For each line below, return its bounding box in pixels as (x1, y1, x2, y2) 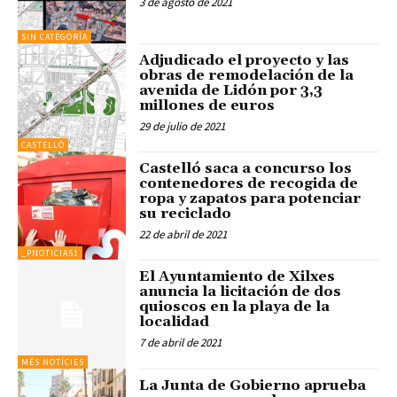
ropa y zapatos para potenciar (139, 189, 362, 207)
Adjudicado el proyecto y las (139, 51, 350, 69)
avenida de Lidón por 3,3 (139, 81, 323, 99)
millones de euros (139, 96, 276, 114)
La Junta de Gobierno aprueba (139, 376, 367, 394)
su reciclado (139, 204, 239, 222)
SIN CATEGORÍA (21, 30, 88, 43)
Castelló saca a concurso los (139, 159, 353, 177)
